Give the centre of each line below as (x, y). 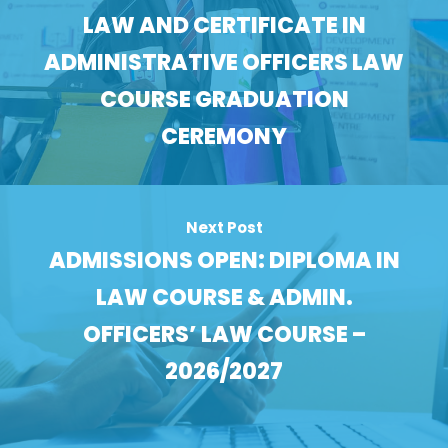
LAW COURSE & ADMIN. (224, 298)
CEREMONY (224, 137)
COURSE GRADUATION (224, 100)
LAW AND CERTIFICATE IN (224, 26)
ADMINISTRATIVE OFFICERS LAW (224, 63)
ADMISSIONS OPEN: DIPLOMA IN (224, 261)
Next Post (224, 228)
